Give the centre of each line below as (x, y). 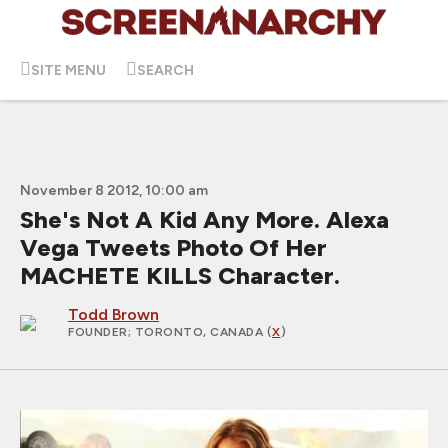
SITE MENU (68, 70)
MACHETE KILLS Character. (180, 275)
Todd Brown (113, 314)
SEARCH (165, 70)
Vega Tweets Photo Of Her (173, 247)
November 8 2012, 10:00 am (114, 190)
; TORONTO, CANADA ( (199, 332)
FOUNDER (98, 332)
